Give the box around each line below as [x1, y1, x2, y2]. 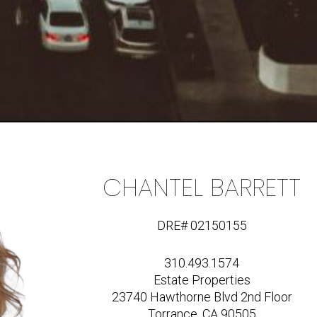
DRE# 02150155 [156, 218, 247, 234]
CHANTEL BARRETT [103, 170, 301, 205]
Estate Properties [153, 272, 250, 288]
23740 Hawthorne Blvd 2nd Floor [111, 289, 292, 305]
